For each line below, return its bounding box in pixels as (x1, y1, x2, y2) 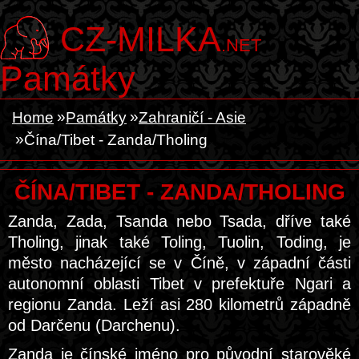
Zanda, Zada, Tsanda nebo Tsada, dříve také (8, 212, 351, 230)
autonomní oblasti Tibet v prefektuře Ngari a (8, 275, 351, 292)
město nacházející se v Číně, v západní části (8, 254, 351, 272)
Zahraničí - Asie (139, 109, 246, 126)
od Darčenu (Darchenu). (8, 317, 180, 334)
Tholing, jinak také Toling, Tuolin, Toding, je (8, 233, 351, 251)
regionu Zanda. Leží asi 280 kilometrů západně (8, 296, 351, 313)
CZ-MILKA (60, 20, 221, 58)
